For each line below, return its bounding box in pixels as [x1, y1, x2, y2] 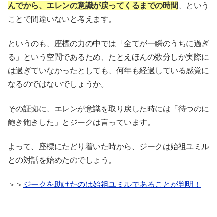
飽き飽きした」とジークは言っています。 [8, 118, 155, 126]
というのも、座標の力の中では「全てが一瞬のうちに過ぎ [8, 39, 209, 48]
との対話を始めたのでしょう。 [8, 156, 116, 165]
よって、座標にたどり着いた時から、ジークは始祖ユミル [8, 142, 209, 151]
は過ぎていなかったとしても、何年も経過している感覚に [8, 66, 209, 75]
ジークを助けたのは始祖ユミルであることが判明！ [23, 180, 201, 189]
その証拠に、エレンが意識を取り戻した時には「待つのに [8, 104, 209, 113]
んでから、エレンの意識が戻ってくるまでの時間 [8, 1, 178, 10]
